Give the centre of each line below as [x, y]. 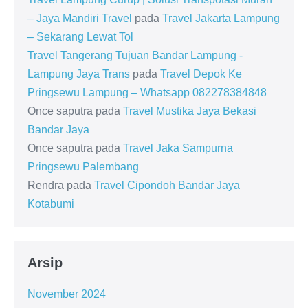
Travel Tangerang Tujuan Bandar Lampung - [135, 56]
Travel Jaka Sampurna [178, 148]
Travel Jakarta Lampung [221, 19]
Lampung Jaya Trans [79, 74]
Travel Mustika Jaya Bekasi [190, 111]
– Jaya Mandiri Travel [80, 19]
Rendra [46, 186]
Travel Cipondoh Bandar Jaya [167, 186]
